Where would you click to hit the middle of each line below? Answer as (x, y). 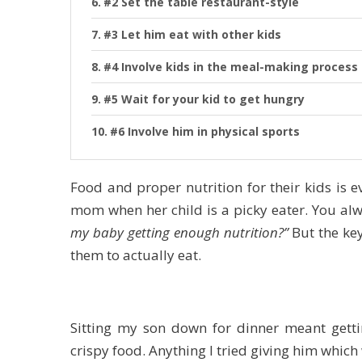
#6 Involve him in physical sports (204, 131)
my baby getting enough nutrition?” (181, 232)
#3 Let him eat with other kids (192, 34)
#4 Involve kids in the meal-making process (230, 67)
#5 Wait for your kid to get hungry (204, 99)
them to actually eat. (136, 255)
